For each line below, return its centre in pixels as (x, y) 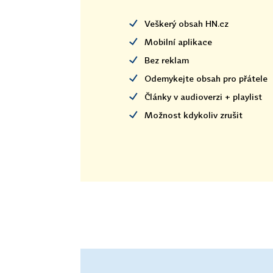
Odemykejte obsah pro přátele (206, 78)
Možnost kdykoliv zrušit (193, 115)
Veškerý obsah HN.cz (186, 23)
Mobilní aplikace (178, 41)
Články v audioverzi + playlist (203, 96)
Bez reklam (167, 60)
